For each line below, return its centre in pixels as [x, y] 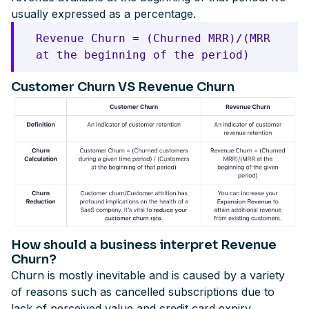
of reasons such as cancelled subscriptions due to [143, 292]
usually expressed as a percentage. [103, 14]
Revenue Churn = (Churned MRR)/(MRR [153, 38]
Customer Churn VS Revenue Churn [123, 87]
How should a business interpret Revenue [144, 245]
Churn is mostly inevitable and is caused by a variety [148, 276]
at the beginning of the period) [143, 55]
